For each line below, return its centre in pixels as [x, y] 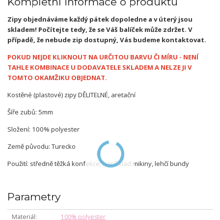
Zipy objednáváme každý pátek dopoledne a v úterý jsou [100, 19]
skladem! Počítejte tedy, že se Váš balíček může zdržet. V [100, 30]
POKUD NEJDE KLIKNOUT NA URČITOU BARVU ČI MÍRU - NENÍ [103, 57]
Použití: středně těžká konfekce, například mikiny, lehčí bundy [98, 164]
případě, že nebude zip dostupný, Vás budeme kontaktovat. [108, 40]
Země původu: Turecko [41, 147]
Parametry [34, 197]
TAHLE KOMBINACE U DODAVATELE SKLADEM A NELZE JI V [100, 68]
